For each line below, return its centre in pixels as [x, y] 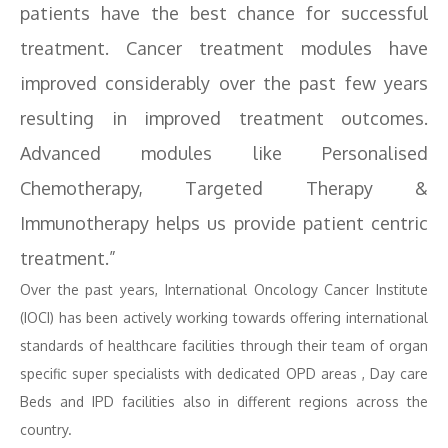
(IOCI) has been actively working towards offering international [224, 317]
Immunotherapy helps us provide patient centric [224, 223]
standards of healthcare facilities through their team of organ [224, 345]
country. [46, 429]
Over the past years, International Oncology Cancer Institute [224, 289]
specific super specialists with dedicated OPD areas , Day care [224, 373]
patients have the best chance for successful [224, 13]
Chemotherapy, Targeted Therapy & [224, 188]
